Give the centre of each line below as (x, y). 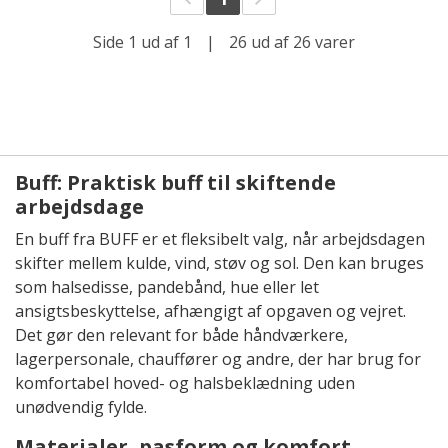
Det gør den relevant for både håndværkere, (181, 335)
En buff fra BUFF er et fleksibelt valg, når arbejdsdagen (220, 239)
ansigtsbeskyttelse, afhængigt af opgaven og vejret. (210, 311)
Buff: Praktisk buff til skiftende (175, 183)
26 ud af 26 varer (290, 42)
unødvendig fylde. (81, 407)
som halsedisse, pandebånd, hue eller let (167, 287)
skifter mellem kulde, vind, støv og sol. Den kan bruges (219, 263)
